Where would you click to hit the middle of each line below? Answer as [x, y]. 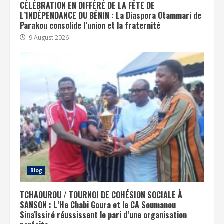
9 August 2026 [48, 38]
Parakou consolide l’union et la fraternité [90, 25]
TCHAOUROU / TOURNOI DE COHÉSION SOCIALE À [101, 195]
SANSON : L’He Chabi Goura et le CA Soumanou [98, 205]
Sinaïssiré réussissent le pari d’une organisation [103, 215]
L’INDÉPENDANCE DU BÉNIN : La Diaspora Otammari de [111, 15]
